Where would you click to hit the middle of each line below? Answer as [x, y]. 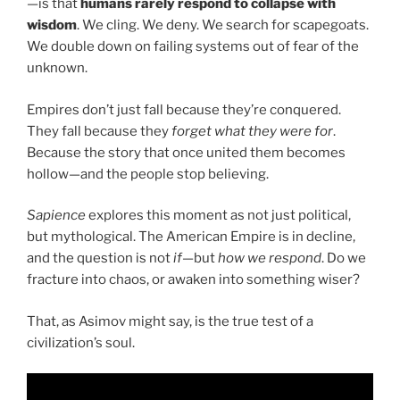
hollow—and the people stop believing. [148, 174]
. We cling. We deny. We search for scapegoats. [223, 25]
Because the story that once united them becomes [186, 152]
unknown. [57, 68]
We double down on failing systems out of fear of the [193, 47]
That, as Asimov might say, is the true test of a [170, 321]
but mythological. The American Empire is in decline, [191, 237]
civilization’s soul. [81, 342]
